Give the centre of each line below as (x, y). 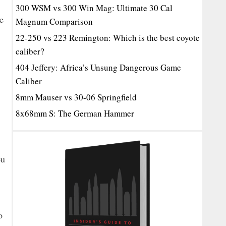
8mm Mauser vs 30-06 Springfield (76, 97)
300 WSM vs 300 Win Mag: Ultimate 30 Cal (94, 8)
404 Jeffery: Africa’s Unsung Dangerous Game (98, 67)
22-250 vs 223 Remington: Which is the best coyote (108, 38)
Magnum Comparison (54, 21)
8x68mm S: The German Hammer (75, 113)
